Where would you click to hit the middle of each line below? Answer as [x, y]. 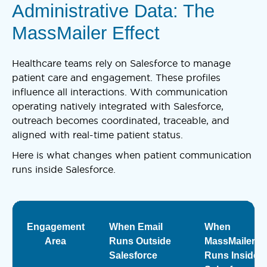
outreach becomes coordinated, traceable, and [121, 120]
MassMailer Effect [86, 33]
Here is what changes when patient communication [132, 155]
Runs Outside [140, 241]
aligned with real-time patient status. [97, 134]
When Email [136, 226]
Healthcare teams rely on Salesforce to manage [121, 63]
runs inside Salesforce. [64, 169]
